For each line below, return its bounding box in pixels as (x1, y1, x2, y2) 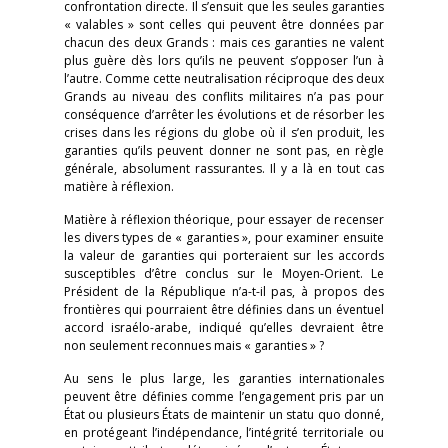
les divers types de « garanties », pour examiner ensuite (64, 229, 384, 246)
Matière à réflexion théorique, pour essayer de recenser (64, 211, 384, 228)
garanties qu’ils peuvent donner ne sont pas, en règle (64, 142, 384, 159)
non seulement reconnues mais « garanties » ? (64, 337, 324, 354)
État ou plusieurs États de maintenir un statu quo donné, (64, 406, 384, 423)
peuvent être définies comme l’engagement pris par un (64, 388, 384, 405)
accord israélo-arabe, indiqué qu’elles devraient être (64, 319, 384, 336)
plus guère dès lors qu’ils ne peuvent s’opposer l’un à (64, 52, 384, 69)
